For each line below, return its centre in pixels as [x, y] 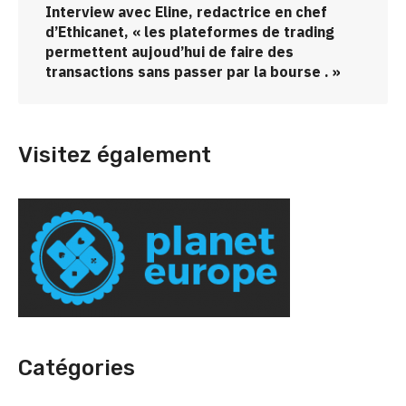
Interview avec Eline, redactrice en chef [186, 12]
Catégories [77, 368]
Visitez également [115, 155]
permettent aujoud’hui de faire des [169, 52]
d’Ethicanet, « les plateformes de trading [190, 32]
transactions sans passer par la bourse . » [193, 72]
